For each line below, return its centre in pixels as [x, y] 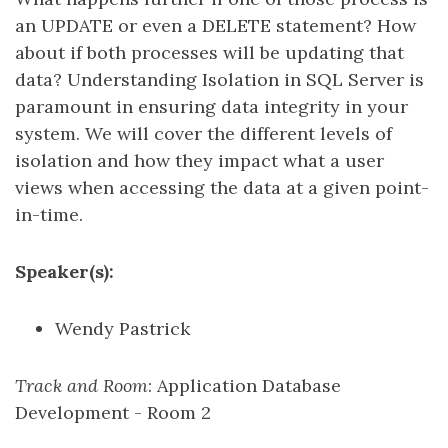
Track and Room [81, 385]
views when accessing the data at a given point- [222, 187]
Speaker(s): [64, 271]
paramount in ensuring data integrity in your [211, 106]
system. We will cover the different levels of [203, 133]
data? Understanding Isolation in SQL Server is [219, 79]
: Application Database [244, 385]
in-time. [49, 214]
